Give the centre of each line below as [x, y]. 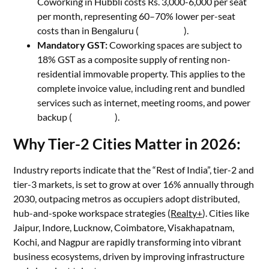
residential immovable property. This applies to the [141, 74]
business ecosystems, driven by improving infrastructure [129, 256]
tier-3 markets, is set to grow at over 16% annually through [134, 184]
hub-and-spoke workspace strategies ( [92, 213]
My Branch [162, 30]
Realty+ [187, 213]
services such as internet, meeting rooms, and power [144, 102]
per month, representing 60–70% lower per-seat [137, 16]
